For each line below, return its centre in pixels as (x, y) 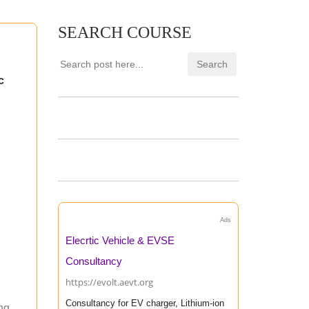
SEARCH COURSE (124, 32)
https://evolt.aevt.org (109, 282)
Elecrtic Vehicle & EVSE (120, 240)
